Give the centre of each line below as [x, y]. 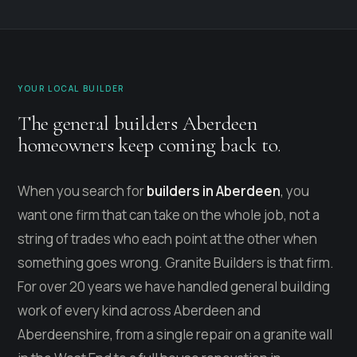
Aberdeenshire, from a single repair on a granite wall [175, 334]
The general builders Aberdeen [137, 123]
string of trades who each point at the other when [167, 238]
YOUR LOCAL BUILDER [71, 88]
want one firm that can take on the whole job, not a [169, 214]
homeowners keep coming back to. [150, 144]
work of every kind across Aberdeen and [139, 310]
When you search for [82, 190]
